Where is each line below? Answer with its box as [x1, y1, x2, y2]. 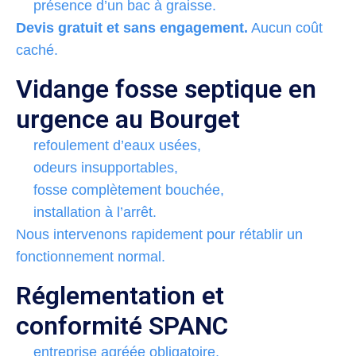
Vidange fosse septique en [16, 73, 316, 104]
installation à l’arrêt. [33, 203, 157, 220]
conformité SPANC [16, 310, 228, 341]
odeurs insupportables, [33, 159, 178, 176]
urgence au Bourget [16, 103, 240, 134]
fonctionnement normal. [16, 248, 165, 265]
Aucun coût [248, 19, 323, 36]
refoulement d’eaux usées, [33, 137, 201, 153]
